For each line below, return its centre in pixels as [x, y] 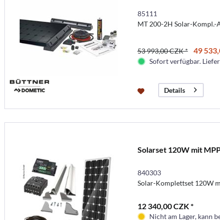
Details [174, 90]
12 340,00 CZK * [165, 206]
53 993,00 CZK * [163, 51]
